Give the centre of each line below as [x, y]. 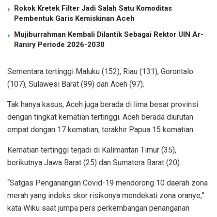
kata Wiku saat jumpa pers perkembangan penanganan [98, 208]
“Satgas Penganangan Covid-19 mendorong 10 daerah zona [108, 183]
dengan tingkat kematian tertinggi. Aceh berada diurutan [100, 117]
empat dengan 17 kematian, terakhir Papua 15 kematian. [101, 130]
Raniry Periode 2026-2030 [59, 45]
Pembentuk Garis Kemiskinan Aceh [74, 19]
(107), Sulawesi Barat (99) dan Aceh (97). [77, 84]
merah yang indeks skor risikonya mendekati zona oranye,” [106, 196]
